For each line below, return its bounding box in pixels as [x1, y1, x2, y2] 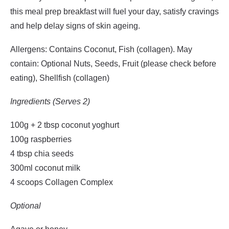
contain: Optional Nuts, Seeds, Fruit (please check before [10, 59, 216, 68]
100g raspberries [10, 135, 72, 144]
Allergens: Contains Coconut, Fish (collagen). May [10, 45, 192, 54]
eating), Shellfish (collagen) [10, 74, 109, 82]
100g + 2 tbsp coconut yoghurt [10, 121, 119, 129]
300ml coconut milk [10, 164, 80, 172]
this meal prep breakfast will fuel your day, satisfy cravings [10, 7, 219, 16]
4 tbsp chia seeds [10, 149, 74, 158]
